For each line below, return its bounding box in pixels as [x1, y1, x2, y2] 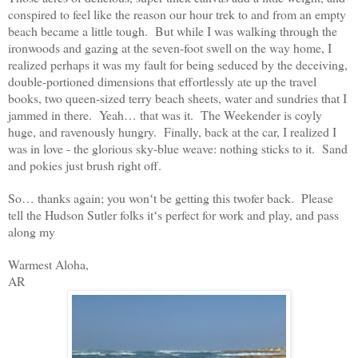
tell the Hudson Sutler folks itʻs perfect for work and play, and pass [8, 206, 339, 224]
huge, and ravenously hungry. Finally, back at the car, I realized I [8, 123, 336, 141]
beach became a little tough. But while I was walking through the [8, 22, 337, 40]
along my [8, 223, 55, 241]
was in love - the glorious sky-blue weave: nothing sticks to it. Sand [8, 140, 348, 157]
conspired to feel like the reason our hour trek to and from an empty [8, 6, 346, 23]
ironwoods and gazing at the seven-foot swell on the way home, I [8, 39, 332, 57]
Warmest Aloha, [8, 256, 89, 273]
